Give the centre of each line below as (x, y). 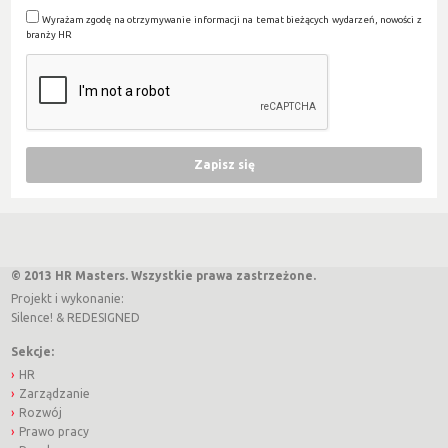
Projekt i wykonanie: (68, 299)
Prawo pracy (54, 431)
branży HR (49, 34)
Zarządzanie (55, 393)
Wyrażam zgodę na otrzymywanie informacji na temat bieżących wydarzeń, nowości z (230, 19)
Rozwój (41, 412)
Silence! (32, 318)
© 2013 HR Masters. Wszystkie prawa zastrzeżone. (164, 276)
